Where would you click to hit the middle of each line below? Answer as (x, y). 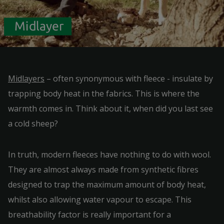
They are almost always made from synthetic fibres (103, 169)
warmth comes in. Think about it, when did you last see (110, 108)
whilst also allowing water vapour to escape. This (100, 199)
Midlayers (26, 78)
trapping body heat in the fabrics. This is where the (104, 93)
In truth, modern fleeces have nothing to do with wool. (109, 154)
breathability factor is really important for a (89, 214)
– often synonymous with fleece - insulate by (129, 78)
